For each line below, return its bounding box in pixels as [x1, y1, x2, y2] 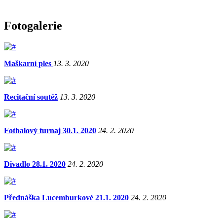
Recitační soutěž [4, 92, 58, 101]
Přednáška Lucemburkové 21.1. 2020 [4, 193, 129, 202]
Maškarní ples [4, 59, 53, 68]
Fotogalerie [4, 19, 62, 32]
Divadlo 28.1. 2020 [4, 159, 66, 168]
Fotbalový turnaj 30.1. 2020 [4, 126, 96, 135]
